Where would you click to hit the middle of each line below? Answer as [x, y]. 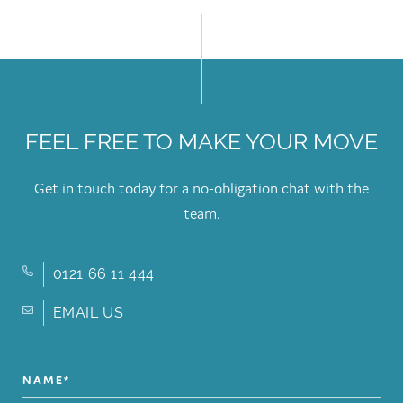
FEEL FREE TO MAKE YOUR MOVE [201, 142]
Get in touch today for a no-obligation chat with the [201, 188]
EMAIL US [88, 312]
